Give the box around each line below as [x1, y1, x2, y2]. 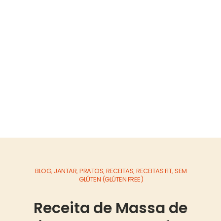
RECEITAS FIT [136, 166, 172, 176]
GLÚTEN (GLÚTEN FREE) [79, 175, 143, 184]
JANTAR [54, 166, 77, 176]
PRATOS [79, 166, 104, 176]
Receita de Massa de [34, 198, 187, 219]
